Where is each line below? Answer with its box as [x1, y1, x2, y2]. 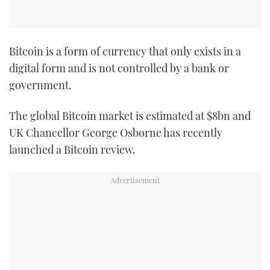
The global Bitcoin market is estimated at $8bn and [9, 108, 251, 124]
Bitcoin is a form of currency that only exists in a [9, 43, 241, 58]
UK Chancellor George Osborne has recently [9, 125, 222, 140]
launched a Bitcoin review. [9, 142, 136, 157]
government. [9, 77, 72, 92]
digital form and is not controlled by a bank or [9, 60, 229, 75]
